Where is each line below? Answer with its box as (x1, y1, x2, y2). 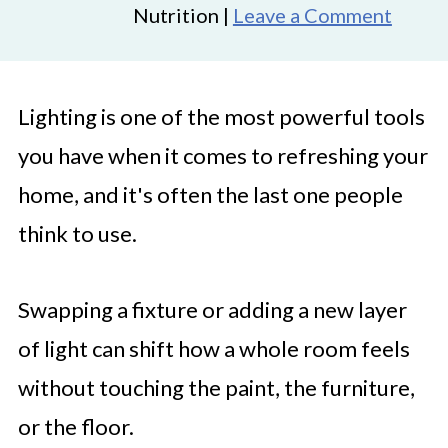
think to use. (17, 220, 137, 247)
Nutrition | (132, 3, 233, 27)
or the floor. (17, 413, 134, 440)
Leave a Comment (232, 3, 392, 27)
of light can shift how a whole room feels (17, 335, 410, 362)
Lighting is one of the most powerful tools (17, 103, 425, 130)
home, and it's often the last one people (17, 181, 403, 208)
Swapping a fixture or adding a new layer (17, 296, 407, 323)
